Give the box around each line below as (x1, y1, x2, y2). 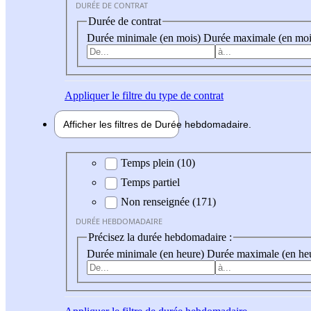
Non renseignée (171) (121, 196, 216, 208)
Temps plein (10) (121, 157, 195, 169)
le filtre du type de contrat (109, 89, 224, 101)
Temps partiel (121, 176, 180, 189)
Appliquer (65, 89, 109, 101)
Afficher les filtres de (63, 118, 155, 130)
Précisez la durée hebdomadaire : (88, 231, 232, 244)
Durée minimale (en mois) (87, 31, 203, 44)
